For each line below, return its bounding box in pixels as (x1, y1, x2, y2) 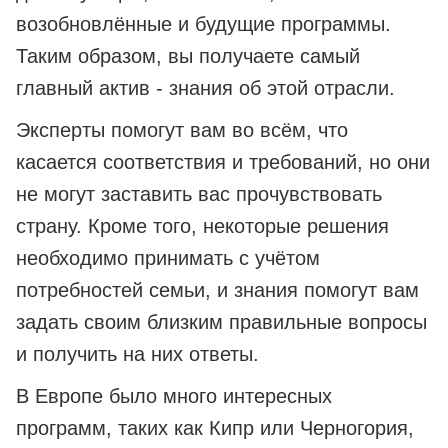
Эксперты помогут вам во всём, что (16, 119, 348, 142)
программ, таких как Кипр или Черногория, (16, 417, 414, 440)
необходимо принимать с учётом (16, 247, 320, 270)
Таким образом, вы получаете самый (16, 45, 360, 68)
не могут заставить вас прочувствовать (16, 183, 382, 206)
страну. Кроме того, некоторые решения (16, 215, 389, 238)
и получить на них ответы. (16, 343, 259, 366)
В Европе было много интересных (16, 385, 332, 408)
